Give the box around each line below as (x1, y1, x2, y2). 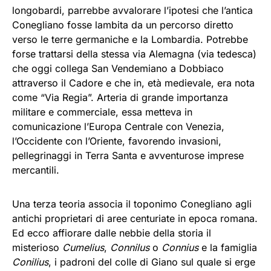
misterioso (12, 241, 62, 254)
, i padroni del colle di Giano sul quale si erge (48, 256, 255, 269)
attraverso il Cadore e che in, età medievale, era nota (12, 77, 255, 90)
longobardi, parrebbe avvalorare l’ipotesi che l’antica (12, 4, 253, 17)
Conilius (12, 256, 48, 269)
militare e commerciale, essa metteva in (12, 106, 192, 119)
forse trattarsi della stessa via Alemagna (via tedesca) (12, 48, 256, 60)
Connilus (110, 241, 149, 254)
